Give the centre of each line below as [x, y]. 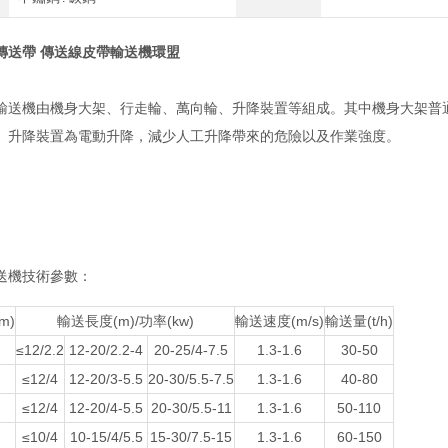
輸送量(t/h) [359, 321]
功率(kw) [166, 321]
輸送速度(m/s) [279, 321]
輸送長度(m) [95, 321]
